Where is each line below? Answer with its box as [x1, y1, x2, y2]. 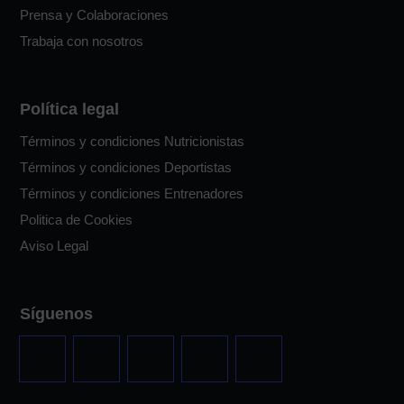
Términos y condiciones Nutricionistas [19, 133, 244, 149]
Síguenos [19, 304, 93, 323]
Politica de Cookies [19, 211, 133, 227]
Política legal [19, 99, 119, 118]
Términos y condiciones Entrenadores [19, 185, 243, 201]
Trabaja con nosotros [19, 32, 143, 49]
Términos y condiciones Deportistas [19, 159, 232, 175]
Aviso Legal [19, 237, 88, 253]
